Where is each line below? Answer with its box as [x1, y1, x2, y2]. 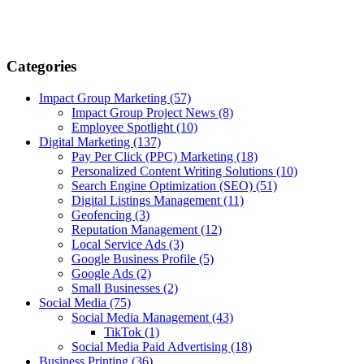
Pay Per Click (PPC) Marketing [71, 149, 236, 163]
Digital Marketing [39, 134, 133, 149]
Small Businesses [71, 280, 163, 295]
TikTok [104, 324, 145, 339]
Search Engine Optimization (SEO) [71, 178, 256, 193]
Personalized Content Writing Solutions [71, 163, 276, 178]
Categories [6, 58, 76, 76]
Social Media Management [71, 310, 212, 324]
